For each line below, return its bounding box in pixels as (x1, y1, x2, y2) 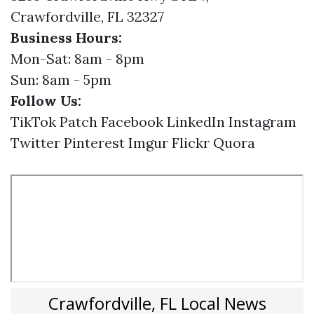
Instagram (228, 113, 296, 130)
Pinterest (64, 134, 125, 151)
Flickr (172, 134, 210, 151)
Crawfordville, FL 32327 (11, 8, 164, 25)
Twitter (11, 134, 60, 151)
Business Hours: (11, 29, 122, 46)
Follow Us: (11, 92, 81, 109)
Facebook (101, 113, 163, 130)
